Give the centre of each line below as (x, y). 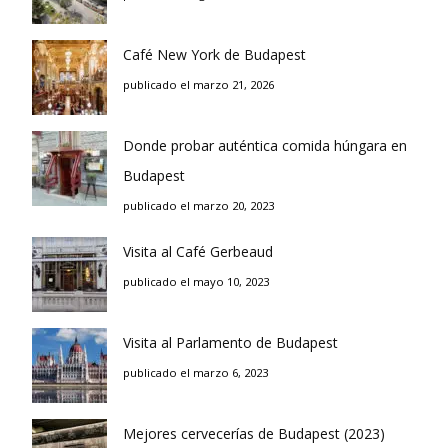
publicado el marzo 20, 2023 (198, 205)
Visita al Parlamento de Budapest (230, 342)
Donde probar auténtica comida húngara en (265, 145)
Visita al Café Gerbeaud (198, 251)
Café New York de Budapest (214, 54)
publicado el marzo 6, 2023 (195, 372)
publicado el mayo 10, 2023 (196, 281)
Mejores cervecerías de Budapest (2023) (254, 433)
